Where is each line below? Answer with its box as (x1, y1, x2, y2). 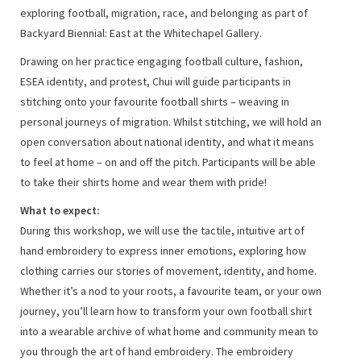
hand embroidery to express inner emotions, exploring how (20, 243, 306, 258)
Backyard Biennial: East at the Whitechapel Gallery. (20, 25, 262, 40)
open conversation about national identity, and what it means (20, 134, 314, 149)
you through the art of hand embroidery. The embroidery (20, 343, 293, 359)
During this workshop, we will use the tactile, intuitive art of (20, 222, 305, 238)
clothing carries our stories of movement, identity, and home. (20, 263, 317, 278)
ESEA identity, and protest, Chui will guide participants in (20, 73, 291, 89)
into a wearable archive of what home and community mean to (20, 323, 318, 338)
